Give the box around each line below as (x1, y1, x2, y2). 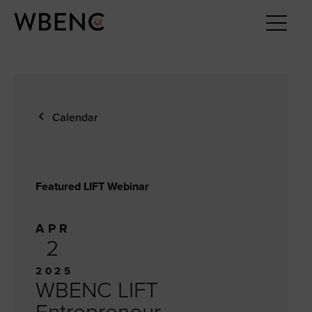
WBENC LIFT (36, 276, 159, 304)
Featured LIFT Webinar (36, 179, 150, 194)
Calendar (52, 110, 98, 125)
